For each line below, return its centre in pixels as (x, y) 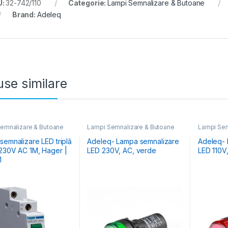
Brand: (24, 15)
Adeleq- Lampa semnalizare (133, 141)
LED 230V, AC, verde (122, 150)
